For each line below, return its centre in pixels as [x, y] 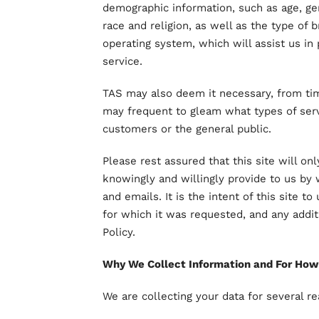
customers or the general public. [187, 129]
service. [122, 61]
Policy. [119, 232]
